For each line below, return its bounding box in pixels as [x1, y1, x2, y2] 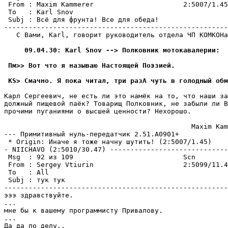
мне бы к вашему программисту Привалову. [4, 207, 163, 214]
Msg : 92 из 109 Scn [4, 153, 195, 161]
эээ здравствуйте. [4, 191, 73, 199]
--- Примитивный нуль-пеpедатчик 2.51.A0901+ [4, 130, 179, 138]
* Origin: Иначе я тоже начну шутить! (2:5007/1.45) [4, 138, 212, 146]
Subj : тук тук [4, 176, 65, 184]
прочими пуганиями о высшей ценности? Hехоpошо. [4, 107, 191, 115]
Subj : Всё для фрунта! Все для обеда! [4, 16, 159, 23]
